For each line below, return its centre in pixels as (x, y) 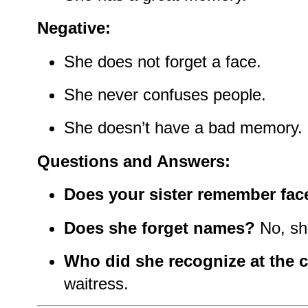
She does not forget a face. (162, 61)
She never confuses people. (165, 95)
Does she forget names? (159, 228)
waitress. (96, 283)
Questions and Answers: (134, 161)
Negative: (74, 28)
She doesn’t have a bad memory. (183, 128)
